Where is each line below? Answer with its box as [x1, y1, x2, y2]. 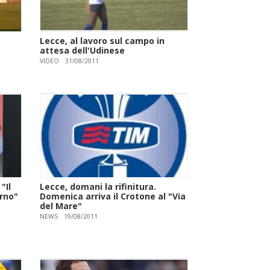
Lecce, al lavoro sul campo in [40, 35, 165, 47]
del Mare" [40, 200, 83, 212]
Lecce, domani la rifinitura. [40, 181, 157, 193]
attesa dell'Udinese [40, 45, 125, 57]
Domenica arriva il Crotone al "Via [40, 190, 186, 202]
